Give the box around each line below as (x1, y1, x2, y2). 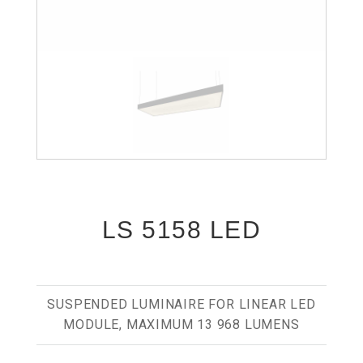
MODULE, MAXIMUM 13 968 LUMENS (63, 317, 300, 332)
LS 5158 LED (101, 216, 262, 243)
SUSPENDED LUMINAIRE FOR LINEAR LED (47, 297, 316, 312)
